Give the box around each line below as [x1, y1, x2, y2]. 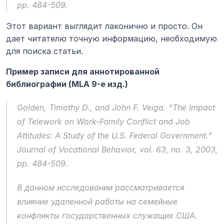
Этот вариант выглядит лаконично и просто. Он [6, 20, 202, 31]
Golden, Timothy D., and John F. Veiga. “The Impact [17, 102, 215, 112]
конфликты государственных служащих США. [17, 210, 197, 220]
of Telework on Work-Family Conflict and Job [17, 116, 190, 126]
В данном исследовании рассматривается [17, 182, 184, 192]
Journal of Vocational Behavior [17, 144, 134, 154]
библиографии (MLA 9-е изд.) [6, 78, 128, 89]
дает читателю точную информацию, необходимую [6, 33, 217, 43]
